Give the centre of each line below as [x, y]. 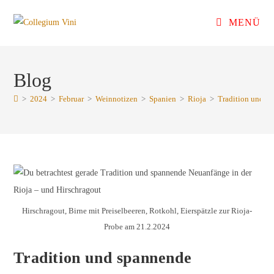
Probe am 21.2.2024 [137, 226]
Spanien [163, 99]
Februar [72, 99]
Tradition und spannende [103, 257]
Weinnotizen [117, 99]
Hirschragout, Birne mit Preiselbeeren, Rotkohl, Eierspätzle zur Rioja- [137, 210]
